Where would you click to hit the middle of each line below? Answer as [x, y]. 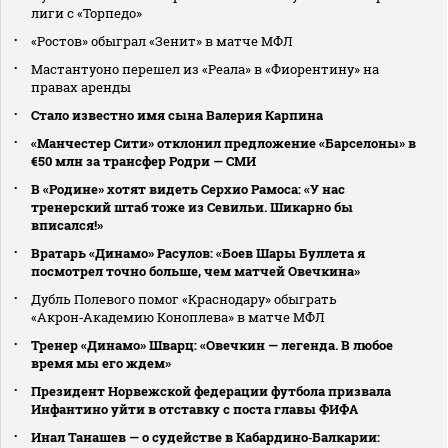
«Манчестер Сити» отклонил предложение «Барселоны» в [223, 143]
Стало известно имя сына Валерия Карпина [177, 115]
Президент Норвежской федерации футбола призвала [211, 391]
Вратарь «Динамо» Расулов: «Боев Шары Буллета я [198, 253]
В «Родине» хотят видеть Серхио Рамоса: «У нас [188, 189]
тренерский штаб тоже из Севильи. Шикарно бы [192, 207]
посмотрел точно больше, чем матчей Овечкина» [195, 271]
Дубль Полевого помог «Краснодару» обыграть [184, 299]
